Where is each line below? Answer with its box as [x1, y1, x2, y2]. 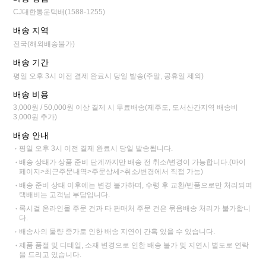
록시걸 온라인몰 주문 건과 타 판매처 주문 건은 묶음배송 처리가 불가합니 [19, 204, 251, 213]
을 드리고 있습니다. [19, 251, 82, 259]
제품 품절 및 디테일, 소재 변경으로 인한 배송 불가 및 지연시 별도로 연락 [19, 241, 249, 250]
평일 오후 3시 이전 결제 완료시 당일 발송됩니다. [19, 144, 173, 153]
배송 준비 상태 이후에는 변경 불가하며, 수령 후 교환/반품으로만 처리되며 [19, 181, 253, 190]
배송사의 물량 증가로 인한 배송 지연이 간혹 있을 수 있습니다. [19, 227, 216, 236]
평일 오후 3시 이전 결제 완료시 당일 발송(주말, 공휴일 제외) [13, 72, 204, 81]
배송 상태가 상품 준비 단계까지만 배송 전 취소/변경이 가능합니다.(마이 [19, 158, 246, 167]
